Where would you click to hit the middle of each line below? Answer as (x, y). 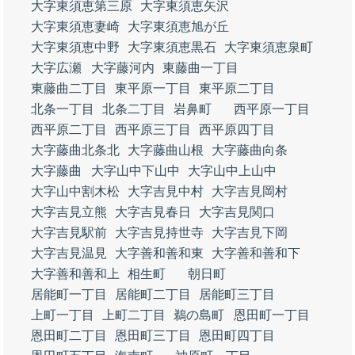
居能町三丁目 (237, 294)
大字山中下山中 (136, 171)
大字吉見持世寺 (159, 233)
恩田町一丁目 (272, 315)
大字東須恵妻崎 (75, 27)
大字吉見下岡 (250, 233)
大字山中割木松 (75, 191)
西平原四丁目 (237, 130)
